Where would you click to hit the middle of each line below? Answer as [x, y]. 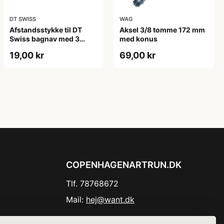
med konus [139, 38]
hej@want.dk [110, 199]
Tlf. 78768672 [92, 183]
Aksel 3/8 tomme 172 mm [162, 29]
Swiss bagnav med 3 [44, 38]
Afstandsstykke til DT [45, 29]
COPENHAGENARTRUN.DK [124, 164]
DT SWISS [22, 19]
